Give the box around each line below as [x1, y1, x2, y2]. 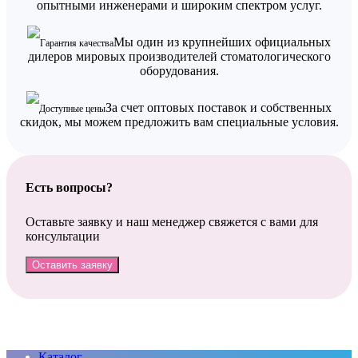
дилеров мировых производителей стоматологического [27, 50, 331, 64]
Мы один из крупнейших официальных [113, 35, 331, 50]
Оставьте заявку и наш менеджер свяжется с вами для [26, 215, 318, 229]
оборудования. [139, 64, 219, 78]
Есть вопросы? [26, 181, 113, 195]
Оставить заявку [32, 259, 113, 272]
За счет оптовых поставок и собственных [105, 101, 332, 115]
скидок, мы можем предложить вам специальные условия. [19, 115, 339, 129]
